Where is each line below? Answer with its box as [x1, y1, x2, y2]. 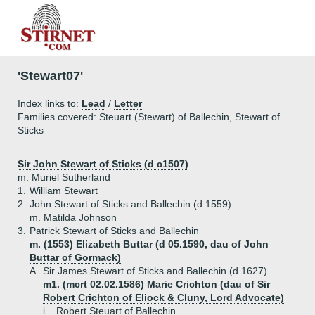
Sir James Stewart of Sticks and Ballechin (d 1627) [43, 265, 267, 276]
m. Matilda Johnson [30, 212, 117, 223]
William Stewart [30, 185, 98, 196]
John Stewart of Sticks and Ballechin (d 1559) [30, 198, 231, 210]
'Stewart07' [18, 69, 83, 83]
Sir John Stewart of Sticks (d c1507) [18, 158, 188, 169]
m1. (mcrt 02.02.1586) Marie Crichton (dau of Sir [43, 278, 270, 290]
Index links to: [18, 98, 82, 109]
